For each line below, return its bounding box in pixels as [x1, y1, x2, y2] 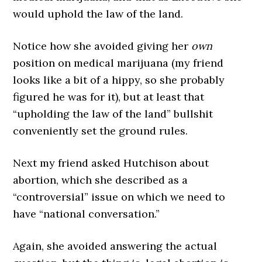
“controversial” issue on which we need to [13, 190, 226, 204]
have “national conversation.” [13, 207, 160, 220]
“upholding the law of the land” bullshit [13, 107, 213, 120]
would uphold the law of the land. [13, 7, 184, 20]
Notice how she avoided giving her [13, 39, 192, 53]
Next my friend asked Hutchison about [13, 156, 209, 170]
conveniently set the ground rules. [13, 124, 188, 137]
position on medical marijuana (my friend [13, 56, 224, 70]
